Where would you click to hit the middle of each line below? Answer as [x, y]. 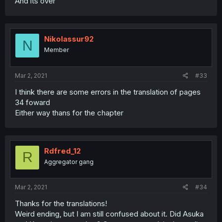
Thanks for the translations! [61, 203]
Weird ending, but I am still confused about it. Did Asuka [109, 214]
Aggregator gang [69, 162]
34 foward [32, 102]
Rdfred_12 [62, 151]
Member [56, 50]
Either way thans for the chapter [69, 112]
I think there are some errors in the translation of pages [108, 92]
